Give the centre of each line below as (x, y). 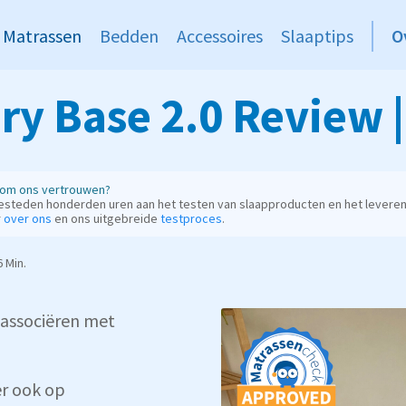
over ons (27, 218)
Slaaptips (318, 36)
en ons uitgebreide (106, 218)
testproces (191, 218)
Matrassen (43, 36)
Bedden (130, 36)
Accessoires (220, 36)
